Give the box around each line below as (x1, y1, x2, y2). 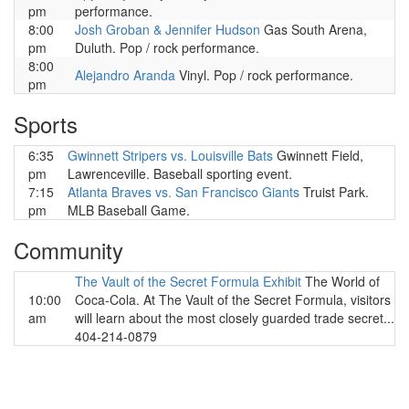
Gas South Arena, (260, 20, 367, 38)
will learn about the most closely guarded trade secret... (75, 309, 394, 327)
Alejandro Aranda (75, 66, 175, 84)
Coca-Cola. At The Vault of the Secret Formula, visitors (75, 290, 391, 309)
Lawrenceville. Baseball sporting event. (68, 164, 292, 183)
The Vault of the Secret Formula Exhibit (75, 272, 301, 290)
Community (14, 234, 123, 266)
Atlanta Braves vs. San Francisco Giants (68, 183, 299, 201)
